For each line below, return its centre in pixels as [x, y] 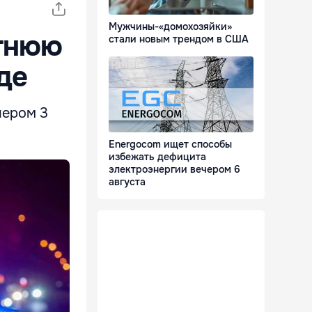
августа [127, 182]
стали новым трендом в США [179, 39]
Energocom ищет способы [170, 145]
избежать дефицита [157, 157]
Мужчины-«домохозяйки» [170, 27]
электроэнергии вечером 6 [174, 170]
